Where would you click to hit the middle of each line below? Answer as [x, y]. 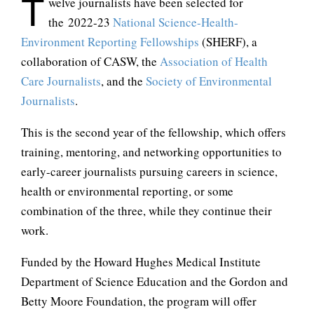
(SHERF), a [228, 42]
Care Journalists [61, 81]
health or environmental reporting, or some [127, 191]
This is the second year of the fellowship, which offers [153, 132]
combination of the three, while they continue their [146, 211]
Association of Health [214, 61]
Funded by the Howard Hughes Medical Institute [141, 262]
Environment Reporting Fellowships [110, 42]
